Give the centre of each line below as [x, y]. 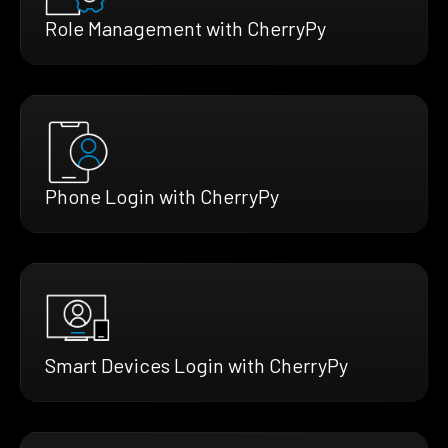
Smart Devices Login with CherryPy [196, 364]
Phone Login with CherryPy [162, 195]
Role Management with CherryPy [185, 27]
